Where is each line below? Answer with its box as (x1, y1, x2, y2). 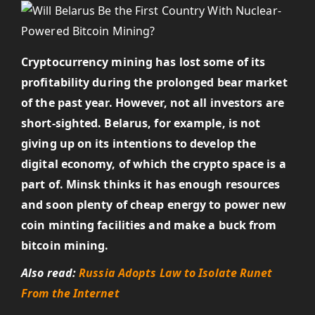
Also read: (21, 265, 79, 281)
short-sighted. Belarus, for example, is (21, 115, 238, 131)
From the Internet (21, 285, 120, 301)
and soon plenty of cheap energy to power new (21, 197, 287, 212)
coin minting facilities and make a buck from (21, 217, 277, 233)
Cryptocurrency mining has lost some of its (21, 54, 266, 70)
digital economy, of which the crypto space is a (21, 156, 286, 172)
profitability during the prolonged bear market (21, 75, 288, 90)
